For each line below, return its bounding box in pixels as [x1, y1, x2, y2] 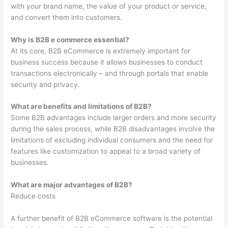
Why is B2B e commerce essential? [11, 35, 130, 44]
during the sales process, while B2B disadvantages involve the [11, 125, 215, 133]
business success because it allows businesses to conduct [11, 58, 203, 66]
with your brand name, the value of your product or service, [11, 2, 207, 10]
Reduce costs [11, 192, 56, 201]
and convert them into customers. [11, 13, 123, 21]
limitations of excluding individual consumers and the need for [11, 136, 213, 145]
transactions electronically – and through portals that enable [11, 69, 209, 77]
